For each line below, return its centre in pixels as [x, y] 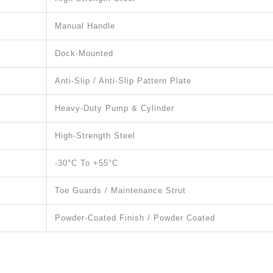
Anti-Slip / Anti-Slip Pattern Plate [123, 80]
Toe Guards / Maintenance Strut [120, 190]
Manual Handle [85, 26]
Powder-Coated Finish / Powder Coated [135, 218]
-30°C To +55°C [87, 163]
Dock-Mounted [84, 53]
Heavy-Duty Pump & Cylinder [115, 108]
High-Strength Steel [95, 135]
